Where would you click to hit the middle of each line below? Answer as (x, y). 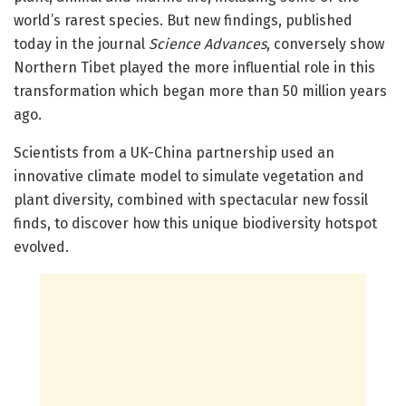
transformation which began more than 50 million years (200, 92)
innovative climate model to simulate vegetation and (189, 177)
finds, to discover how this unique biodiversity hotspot (195, 224)
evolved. (41, 247)
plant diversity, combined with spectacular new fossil (191, 200)
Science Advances (208, 44)
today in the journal (81, 44)
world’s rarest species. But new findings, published (183, 21)
